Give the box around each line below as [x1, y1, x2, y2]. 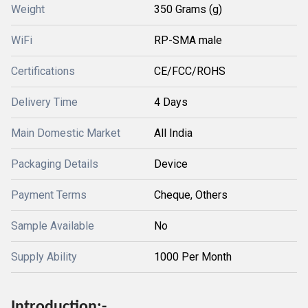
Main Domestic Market [11, 126, 120, 140]
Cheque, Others [154, 188, 228, 201]
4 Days [154, 96, 188, 109]
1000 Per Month [154, 250, 232, 263]
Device [154, 157, 188, 170]
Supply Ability [11, 250, 77, 263]
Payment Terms [11, 188, 87, 201]
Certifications [11, 65, 75, 78]
